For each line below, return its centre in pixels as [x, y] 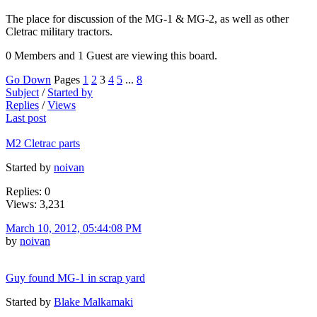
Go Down [28, 79]
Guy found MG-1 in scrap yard [75, 277]
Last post [26, 117]
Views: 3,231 [35, 204]
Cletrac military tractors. [59, 31]
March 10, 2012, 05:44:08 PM [74, 228]
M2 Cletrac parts [43, 143]
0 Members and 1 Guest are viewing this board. [111, 55]
